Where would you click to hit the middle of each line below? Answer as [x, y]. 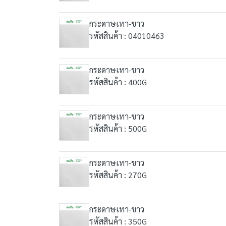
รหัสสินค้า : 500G [118, 128]
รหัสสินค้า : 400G [118, 82]
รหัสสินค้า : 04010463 [127, 36]
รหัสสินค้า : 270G [118, 175]
